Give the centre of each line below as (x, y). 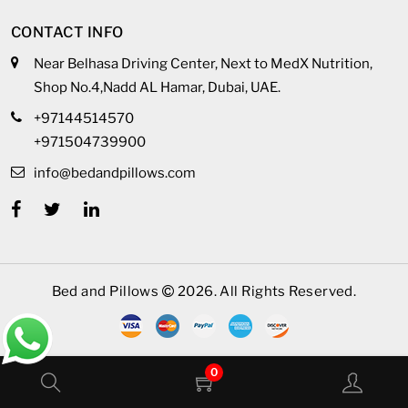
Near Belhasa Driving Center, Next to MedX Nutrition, (203, 63)
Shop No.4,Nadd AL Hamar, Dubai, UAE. (157, 87)
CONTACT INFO (67, 32)
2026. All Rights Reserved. (265, 291)
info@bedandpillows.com (115, 173)
